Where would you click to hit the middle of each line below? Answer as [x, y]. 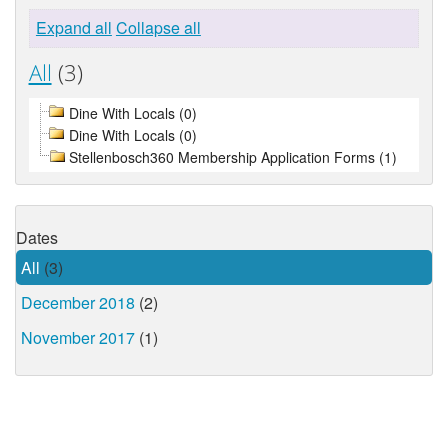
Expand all [73, 28]
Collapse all [158, 28]
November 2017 [78, 338]
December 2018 [78, 303]
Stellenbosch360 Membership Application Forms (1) [232, 156]
